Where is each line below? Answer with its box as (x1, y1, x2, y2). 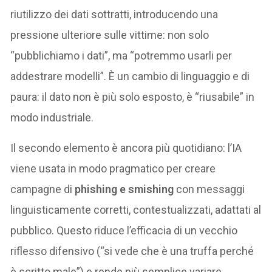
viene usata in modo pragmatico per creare (10, 161, 216, 175)
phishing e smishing (75, 182, 174, 195)
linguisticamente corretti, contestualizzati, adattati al (10, 203, 262, 216)
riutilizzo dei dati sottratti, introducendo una (10, 7, 219, 21)
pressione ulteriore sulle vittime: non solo (10, 28, 209, 41)
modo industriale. (10, 110, 94, 124)
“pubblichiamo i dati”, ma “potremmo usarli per (10, 49, 233, 62)
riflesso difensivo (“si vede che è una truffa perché (10, 244, 254, 257)
